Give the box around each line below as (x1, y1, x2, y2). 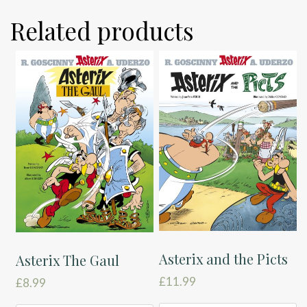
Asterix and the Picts (159, 249, 288, 269)
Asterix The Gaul (16, 251, 120, 270)
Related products (10, 14, 194, 47)
